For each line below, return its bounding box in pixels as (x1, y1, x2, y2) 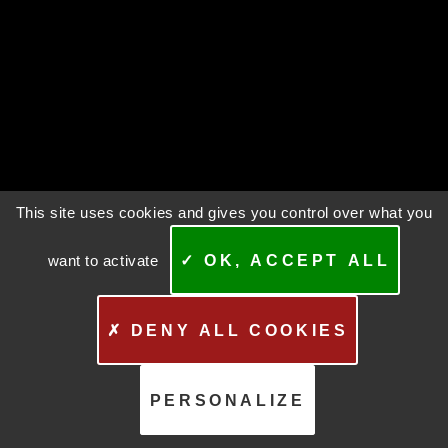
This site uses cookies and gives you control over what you (15, 204, 433, 221)
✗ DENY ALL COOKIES (106, 321, 349, 339)
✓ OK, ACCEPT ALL (179, 251, 391, 269)
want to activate (47, 251, 163, 269)
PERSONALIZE (149, 391, 306, 409)
